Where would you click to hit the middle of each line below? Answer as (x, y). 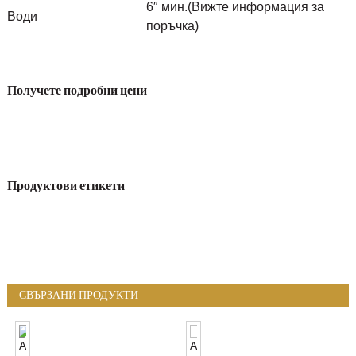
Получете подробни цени (77, 89)
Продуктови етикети (66, 186)
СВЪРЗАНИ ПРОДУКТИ (78, 295)
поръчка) (172, 26)
